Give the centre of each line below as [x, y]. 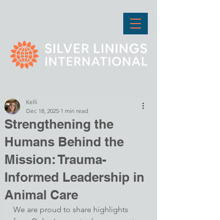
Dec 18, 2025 [42, 111]
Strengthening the [59, 124]
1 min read [74, 111]
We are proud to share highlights [72, 209]
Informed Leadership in [74, 177]
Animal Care [41, 195]
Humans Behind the [64, 142]
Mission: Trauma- [55, 159]
